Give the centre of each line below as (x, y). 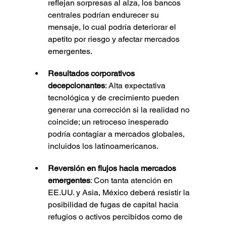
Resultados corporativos (92, 73)
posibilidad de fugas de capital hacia (114, 204)
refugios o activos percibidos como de (116, 216)
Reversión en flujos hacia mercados (113, 168)
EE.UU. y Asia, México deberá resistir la (120, 192)
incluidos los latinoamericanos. (103, 146)
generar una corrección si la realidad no (120, 109)
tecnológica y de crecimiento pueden (114, 97)
